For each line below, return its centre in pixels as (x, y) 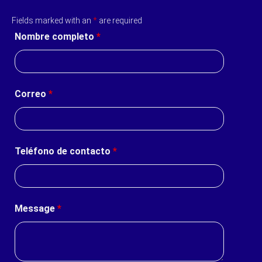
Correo (32, 94)
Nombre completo (56, 37)
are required (120, 21)
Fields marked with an (52, 21)
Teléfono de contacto (64, 151)
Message (36, 209)
